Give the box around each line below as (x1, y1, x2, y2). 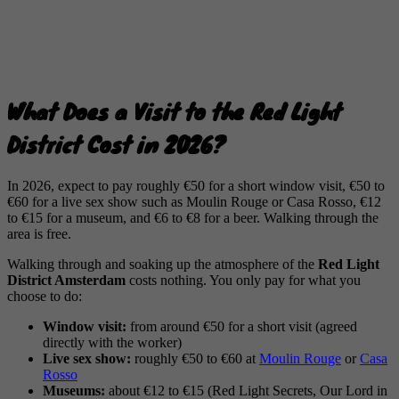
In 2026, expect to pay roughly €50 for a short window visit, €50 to (7, 177, 385, 193)
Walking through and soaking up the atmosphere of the (7, 256, 318, 272)
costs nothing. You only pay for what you (126, 272, 361, 288)
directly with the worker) (43, 334, 182, 350)
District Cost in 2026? (7, 126, 225, 160)
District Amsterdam (7, 272, 126, 288)
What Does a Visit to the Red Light (7, 94, 341, 127)
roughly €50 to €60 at (131, 350, 259, 366)
